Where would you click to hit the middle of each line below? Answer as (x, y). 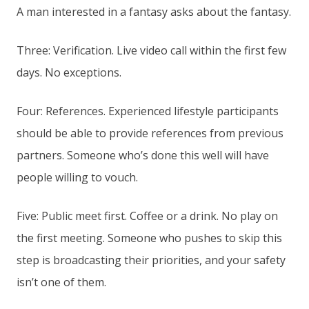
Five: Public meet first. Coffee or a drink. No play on (147, 216)
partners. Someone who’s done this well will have (143, 156)
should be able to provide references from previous (150, 133)
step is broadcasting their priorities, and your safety (151, 260)
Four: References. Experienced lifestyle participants (148, 111)
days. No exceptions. (69, 73)
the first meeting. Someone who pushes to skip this (149, 238)
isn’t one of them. (61, 282)
